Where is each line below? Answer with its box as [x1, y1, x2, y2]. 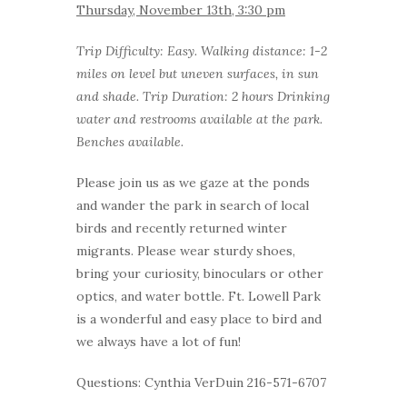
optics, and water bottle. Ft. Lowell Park [76, 287, 321, 304]
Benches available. [76, 133, 184, 150]
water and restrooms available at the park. [76, 110, 323, 127]
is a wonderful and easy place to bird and [76, 310, 322, 327]
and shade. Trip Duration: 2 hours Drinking [76, 87, 330, 104]
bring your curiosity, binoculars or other [76, 264, 323, 282]
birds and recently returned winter [76, 219, 287, 236]
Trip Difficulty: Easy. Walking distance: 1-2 [76, 42, 327, 59]
